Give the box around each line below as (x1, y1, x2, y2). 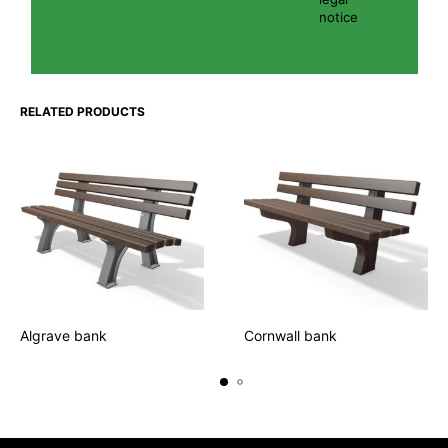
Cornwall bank (244, 327, 337, 345)
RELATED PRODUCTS (20, 104, 145, 120)
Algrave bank (20, 327, 107, 345)
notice (318, 9, 358, 26)
